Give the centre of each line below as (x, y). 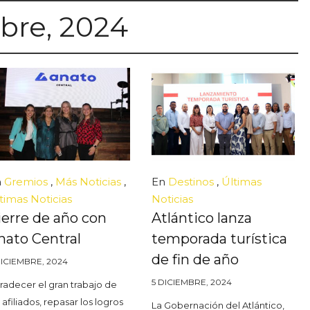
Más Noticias (88, 181)
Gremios (26, 181)
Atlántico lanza (202, 218)
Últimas (242, 181)
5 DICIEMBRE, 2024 (192, 282)
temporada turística (220, 238)
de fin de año (195, 259)
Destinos (191, 181)
